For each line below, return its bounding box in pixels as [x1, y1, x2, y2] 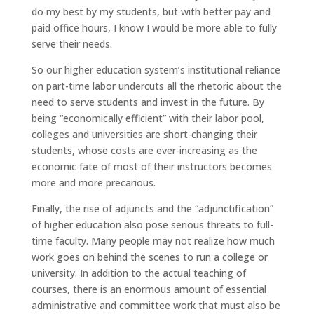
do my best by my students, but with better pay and [31, 4, 271, 18]
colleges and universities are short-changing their [31, 127, 257, 141]
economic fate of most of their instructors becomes [31, 159, 272, 173]
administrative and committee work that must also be [31, 298, 280, 312]
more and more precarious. [31, 175, 156, 189]
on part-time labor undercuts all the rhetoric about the [31, 78, 282, 93]
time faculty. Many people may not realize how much [31, 233, 275, 247]
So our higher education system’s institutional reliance [31, 62, 280, 76]
